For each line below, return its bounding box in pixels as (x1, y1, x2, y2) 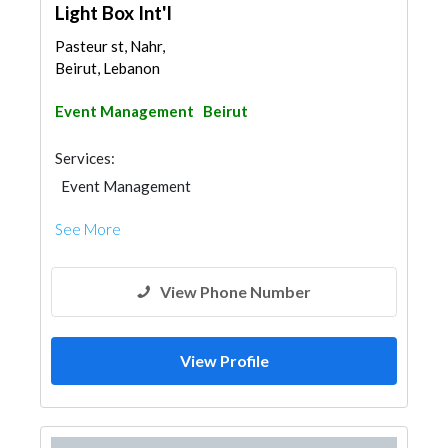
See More (55, 220, 121, 238)
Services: (55, 149, 115, 167)
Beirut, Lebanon (55, 59, 160, 77)
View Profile (179, 351, 269, 370)
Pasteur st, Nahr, (55, 37, 165, 55)
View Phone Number (160, 282, 311, 301)
